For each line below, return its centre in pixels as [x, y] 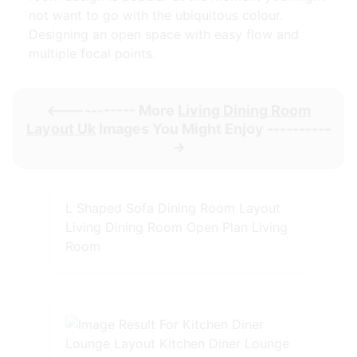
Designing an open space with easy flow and [164, 35]
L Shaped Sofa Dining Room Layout [173, 208]
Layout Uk [61, 129]
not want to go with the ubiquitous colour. [156, 16]
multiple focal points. [92, 54]
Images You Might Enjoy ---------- [213, 129]
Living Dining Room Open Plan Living [176, 228]
